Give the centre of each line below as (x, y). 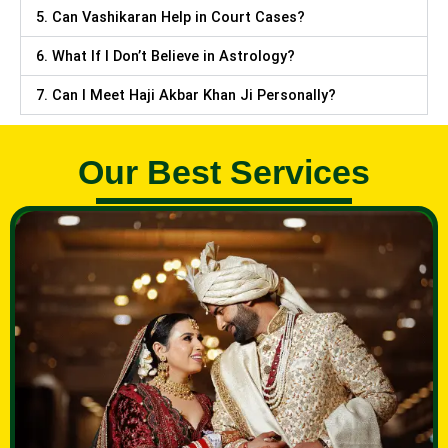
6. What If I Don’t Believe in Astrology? (165, 56)
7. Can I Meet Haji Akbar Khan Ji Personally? (186, 95)
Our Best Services (224, 172)
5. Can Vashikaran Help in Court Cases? (170, 17)
